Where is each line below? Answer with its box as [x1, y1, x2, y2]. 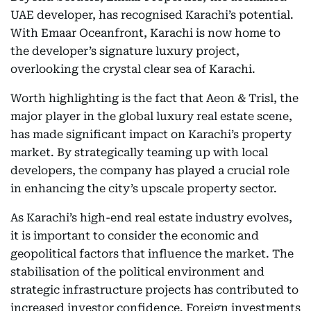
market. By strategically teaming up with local [10, 146, 268, 159]
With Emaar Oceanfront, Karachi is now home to [10, 26, 280, 40]
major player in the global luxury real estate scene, [10, 110, 292, 123]
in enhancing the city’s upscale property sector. [10, 182, 277, 195]
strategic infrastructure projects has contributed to [10, 283, 299, 296]
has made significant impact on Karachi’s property [10, 128, 292, 141]
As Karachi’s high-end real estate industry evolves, [10, 211, 292, 224]
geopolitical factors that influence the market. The [10, 247, 294, 260]
